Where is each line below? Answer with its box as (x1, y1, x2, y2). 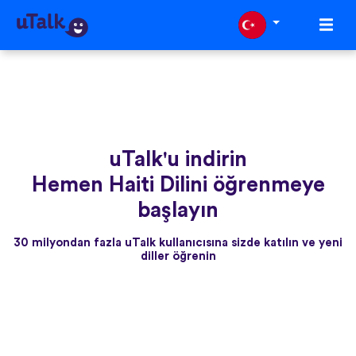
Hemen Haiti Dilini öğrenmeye (31, 174, 325, 196)
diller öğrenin (140, 250, 216, 263)
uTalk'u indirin (109, 149, 247, 171)
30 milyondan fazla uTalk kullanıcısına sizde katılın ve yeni (14, 237, 342, 250)
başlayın (137, 199, 219, 222)
